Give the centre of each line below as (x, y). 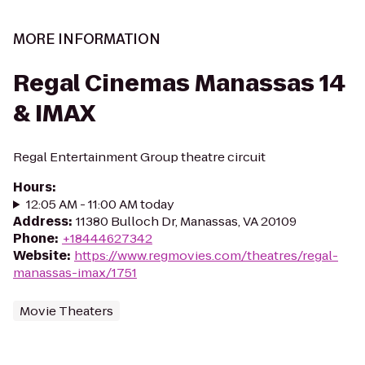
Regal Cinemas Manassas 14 (179, 84)
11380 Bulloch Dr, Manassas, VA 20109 (186, 221)
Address (41, 221)
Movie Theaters (66, 311)
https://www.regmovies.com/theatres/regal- (206, 255)
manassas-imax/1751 (75, 273)
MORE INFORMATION (87, 39)
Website (40, 255)
